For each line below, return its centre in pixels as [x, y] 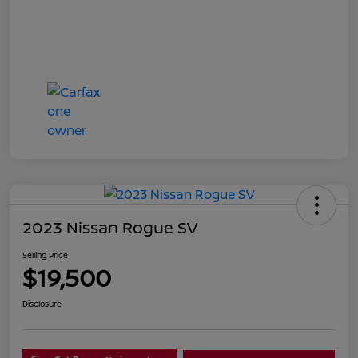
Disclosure [42, 304]
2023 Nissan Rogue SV [110, 228]
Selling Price [45, 255]
